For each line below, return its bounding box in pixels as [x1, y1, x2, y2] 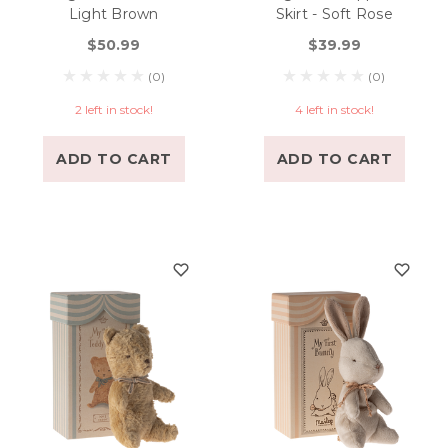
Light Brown [68, 4, 159, 23]
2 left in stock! [74, 101, 153, 117]
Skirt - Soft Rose [275, 4, 393, 23]
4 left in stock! [294, 101, 374, 117]
